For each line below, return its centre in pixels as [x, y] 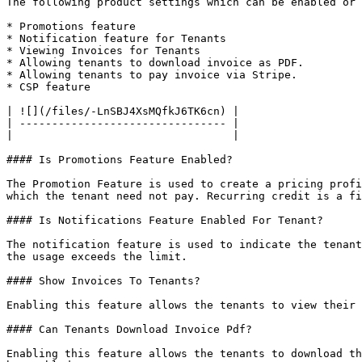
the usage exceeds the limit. [97, 257]
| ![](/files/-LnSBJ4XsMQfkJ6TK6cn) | [123, 111]
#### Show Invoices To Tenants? [103, 281]
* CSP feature [48, 87]
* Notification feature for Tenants [116, 38]
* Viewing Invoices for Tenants [103, 51]
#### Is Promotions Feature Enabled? [120, 160]
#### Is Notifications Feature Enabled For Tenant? [165, 220]
